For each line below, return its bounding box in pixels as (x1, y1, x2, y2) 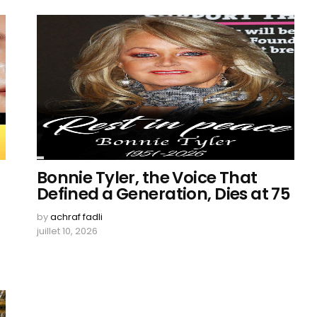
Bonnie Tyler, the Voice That (36, 166, 258, 189)
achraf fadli (50, 210, 103, 224)
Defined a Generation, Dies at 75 (36, 183, 291, 205)
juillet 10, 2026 (36, 224, 98, 238)
